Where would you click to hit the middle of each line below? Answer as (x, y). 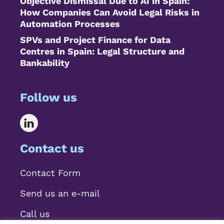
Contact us (52, 148)
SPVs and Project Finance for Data (95, 39)
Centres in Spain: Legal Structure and (102, 51)
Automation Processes (70, 23)
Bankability (45, 62)
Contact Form (50, 172)
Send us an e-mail (60, 193)
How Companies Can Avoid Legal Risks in (110, 12)
